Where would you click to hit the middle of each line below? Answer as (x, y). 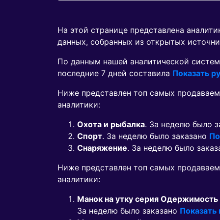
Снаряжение (102, 148)
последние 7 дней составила (115, 73)
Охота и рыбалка (111, 124)
